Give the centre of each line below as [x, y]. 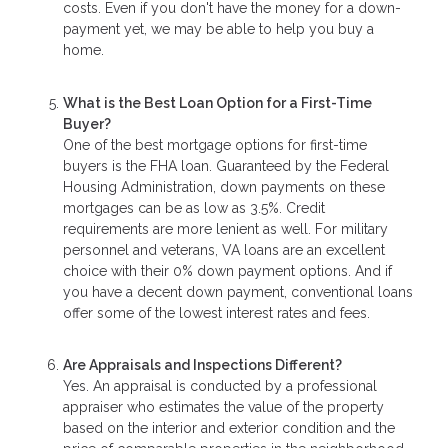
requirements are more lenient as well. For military [225, 228]
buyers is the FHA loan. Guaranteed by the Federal [226, 165]
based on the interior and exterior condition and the [229, 428]
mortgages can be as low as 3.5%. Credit [194, 207]
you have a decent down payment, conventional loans [238, 291]
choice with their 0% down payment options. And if [227, 270]
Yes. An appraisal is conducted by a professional [220, 386]
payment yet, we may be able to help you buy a [218, 29]
